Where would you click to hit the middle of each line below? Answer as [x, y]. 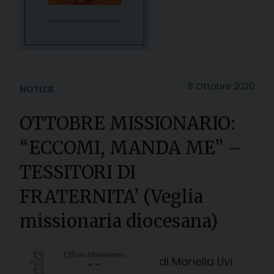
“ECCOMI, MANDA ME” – [131, 148]
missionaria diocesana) [119, 221]
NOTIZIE [37, 89]
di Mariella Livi [199, 261]
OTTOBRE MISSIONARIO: [128, 123]
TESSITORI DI [78, 172]
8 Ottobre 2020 [221, 86]
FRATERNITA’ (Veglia [111, 197]
